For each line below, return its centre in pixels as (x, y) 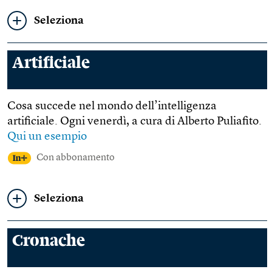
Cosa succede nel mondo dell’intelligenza (112, 107)
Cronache (49, 241)
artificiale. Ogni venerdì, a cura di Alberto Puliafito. (134, 122)
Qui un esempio (47, 137)
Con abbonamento (76, 158)
